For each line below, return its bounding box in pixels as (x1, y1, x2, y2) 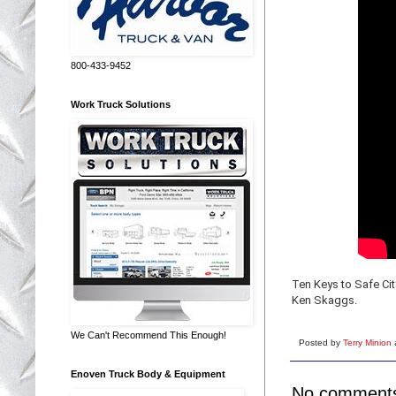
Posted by (299, 337, 343, 347)
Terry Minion (343, 337, 394, 347)
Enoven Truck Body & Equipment (71, 368, 225, 379)
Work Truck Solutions (71, 98, 171, 110)
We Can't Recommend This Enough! (71, 329, 226, 340)
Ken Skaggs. (292, 293, 360, 307)
